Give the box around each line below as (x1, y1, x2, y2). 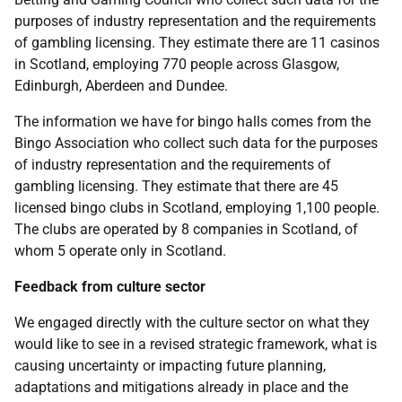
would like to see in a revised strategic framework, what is (14, 336, 377, 353)
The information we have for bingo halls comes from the (14, 113, 371, 130)
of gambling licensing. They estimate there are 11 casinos (14, 34, 380, 51)
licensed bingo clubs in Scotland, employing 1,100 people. (14, 199, 380, 216)
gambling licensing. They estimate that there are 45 (14, 178, 338, 195)
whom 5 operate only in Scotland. (14, 242, 226, 259)
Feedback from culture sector (14, 278, 205, 295)
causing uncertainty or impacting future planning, (14, 357, 326, 374)
